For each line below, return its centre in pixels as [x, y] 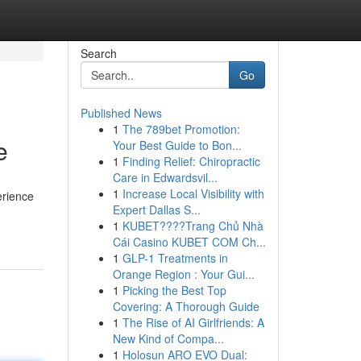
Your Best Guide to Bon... [177, 145]
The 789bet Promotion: [181, 129]
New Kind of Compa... [168, 338]
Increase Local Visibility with [193, 193]
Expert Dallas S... [156, 210]
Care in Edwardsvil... [165, 177]
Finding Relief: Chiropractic [191, 161]
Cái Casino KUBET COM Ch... [189, 242]
